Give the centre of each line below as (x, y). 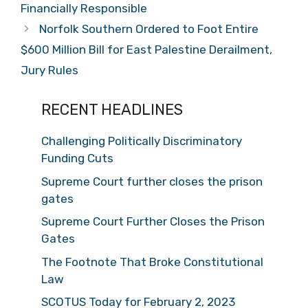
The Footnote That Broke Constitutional (152, 262)
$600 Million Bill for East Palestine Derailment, (146, 49)
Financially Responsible (84, 8)
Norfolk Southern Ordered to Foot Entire (149, 29)
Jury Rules (49, 70)
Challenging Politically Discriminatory (142, 141)
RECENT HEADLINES (112, 110)
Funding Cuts (77, 158)
